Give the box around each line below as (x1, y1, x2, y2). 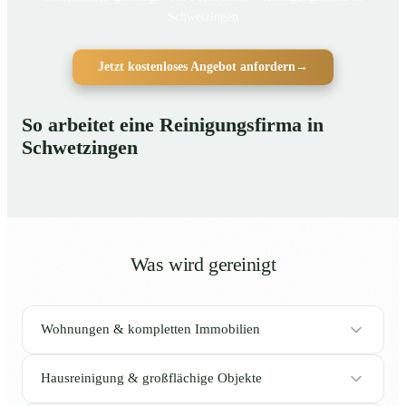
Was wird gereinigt (130, 253, 276, 275)
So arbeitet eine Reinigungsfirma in (22, 113, 324, 136)
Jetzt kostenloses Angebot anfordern (98, 59, 295, 73)
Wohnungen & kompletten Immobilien (41, 322, 260, 337)
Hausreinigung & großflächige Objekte (41, 371, 262, 386)
